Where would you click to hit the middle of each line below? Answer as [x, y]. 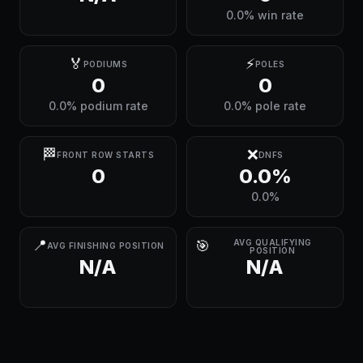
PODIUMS [105, 64]
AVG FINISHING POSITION [105, 246]
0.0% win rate [265, 15]
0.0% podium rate [98, 105]
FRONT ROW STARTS [105, 155]
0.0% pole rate [265, 105]
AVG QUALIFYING [272, 242]
